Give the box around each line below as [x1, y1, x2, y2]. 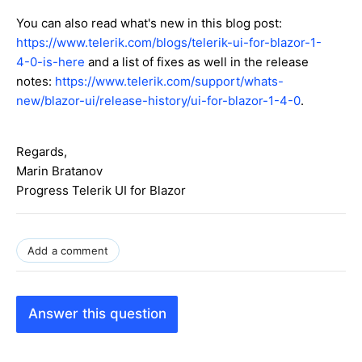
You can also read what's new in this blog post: [16, 15, 282, 31]
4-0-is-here [16, 53, 85, 69]
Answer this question [27, 305, 166, 322]
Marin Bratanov [16, 162, 103, 179]
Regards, [16, 143, 67, 159]
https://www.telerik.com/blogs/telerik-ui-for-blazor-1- [16, 34, 322, 50]
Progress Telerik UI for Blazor [16, 182, 186, 198]
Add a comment [27, 243, 109, 257]
